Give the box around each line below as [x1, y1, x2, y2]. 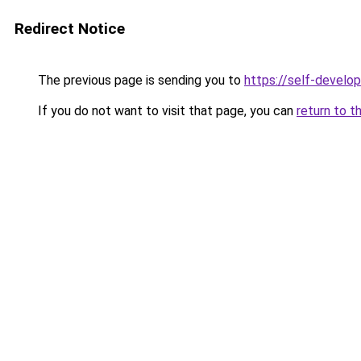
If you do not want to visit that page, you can [35, 103, 297, 118]
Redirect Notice [15, 19, 125, 38]
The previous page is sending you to [35, 73, 244, 88]
